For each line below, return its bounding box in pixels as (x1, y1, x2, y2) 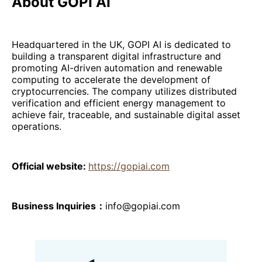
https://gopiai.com (88, 160, 170, 172)
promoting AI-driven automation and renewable (12, 61, 222, 74)
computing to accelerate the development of (12, 73, 211, 85)
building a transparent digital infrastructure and (12, 50, 221, 62)
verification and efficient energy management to (12, 96, 226, 109)
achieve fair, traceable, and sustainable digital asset (12, 108, 240, 120)
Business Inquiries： (12, 199, 105, 212)
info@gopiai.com (105, 199, 180, 212)
